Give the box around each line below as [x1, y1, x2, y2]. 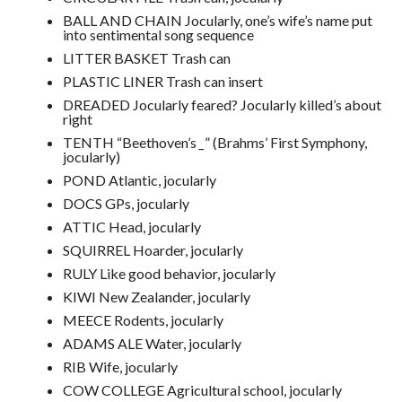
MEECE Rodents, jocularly [62, 311, 223, 328]
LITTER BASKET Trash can [62, 49, 231, 66]
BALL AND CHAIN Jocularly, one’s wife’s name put [62, 12, 372, 29]
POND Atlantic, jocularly [62, 171, 216, 188]
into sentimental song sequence [62, 26, 254, 43]
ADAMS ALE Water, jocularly [62, 335, 241, 352]
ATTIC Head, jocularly [62, 218, 201, 235]
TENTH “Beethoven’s [62, 134, 199, 151]
